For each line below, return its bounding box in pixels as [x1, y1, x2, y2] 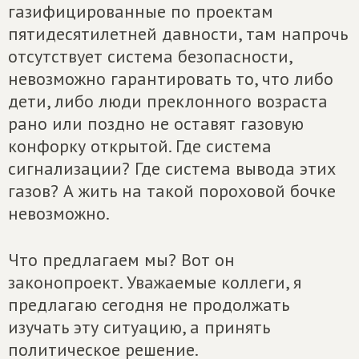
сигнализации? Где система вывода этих [8, 157, 336, 179]
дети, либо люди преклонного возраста [8, 90, 328, 112]
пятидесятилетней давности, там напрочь [8, 22, 348, 45]
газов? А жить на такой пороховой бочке [8, 179, 336, 202]
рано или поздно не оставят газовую [8, 112, 304, 135]
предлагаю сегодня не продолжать [8, 293, 289, 316]
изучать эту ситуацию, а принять [8, 316, 270, 338]
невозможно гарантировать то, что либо [8, 67, 333, 90]
